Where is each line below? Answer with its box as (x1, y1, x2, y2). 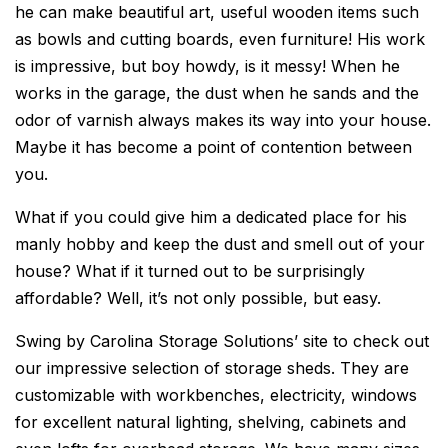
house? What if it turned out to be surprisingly (15, 261, 365, 281)
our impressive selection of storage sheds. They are (15, 358, 409, 378)
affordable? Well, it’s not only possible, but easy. (15, 288, 381, 308)
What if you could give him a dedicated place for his (15, 207, 407, 227)
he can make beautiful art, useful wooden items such (15, 2, 419, 22)
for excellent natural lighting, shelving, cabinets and (15, 412, 406, 432)
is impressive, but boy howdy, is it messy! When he (15, 56, 400, 76)
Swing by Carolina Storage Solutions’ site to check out (15, 331, 429, 351)
